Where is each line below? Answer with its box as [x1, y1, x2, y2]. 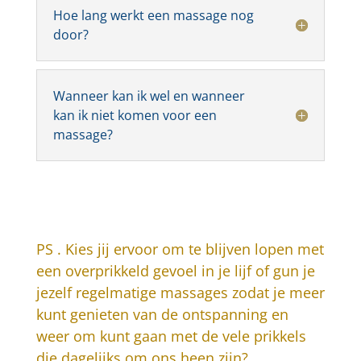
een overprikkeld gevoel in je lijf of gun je [35, 261, 315, 281]
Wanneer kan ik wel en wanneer [52, 87, 245, 106]
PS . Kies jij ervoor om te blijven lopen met [35, 239, 324, 259]
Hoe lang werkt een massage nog [52, 6, 254, 25]
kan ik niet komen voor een [52, 106, 217, 125]
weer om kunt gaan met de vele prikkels [35, 326, 306, 346]
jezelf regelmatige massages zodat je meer [35, 283, 325, 303]
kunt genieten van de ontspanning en [35, 305, 288, 325]
